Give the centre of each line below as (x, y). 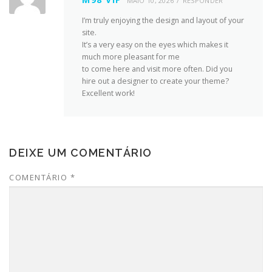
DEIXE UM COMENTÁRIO (81, 153)
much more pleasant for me (131, 57)
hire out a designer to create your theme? (155, 81)
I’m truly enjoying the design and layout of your (163, 21)
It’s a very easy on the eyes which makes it (155, 45)
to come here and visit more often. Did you (157, 69)
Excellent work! (108, 93)
